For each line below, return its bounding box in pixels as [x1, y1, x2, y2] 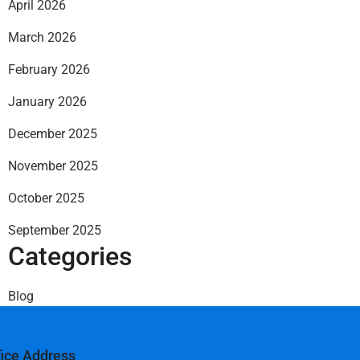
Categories [8, 241, 132, 272]
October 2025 [8, 190, 84, 206]
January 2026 [8, 94, 87, 109]
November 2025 [8, 158, 98, 174]
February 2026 [8, 62, 90, 77]
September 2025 [8, 223, 101, 238]
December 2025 [8, 126, 97, 141]
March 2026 [8, 30, 76, 45]
